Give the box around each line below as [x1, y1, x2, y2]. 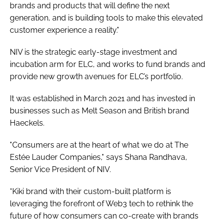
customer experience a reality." [10, 25, 119, 35]
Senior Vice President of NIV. [10, 164, 111, 174]
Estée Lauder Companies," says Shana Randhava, [10, 152, 187, 162]
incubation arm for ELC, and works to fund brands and [10, 59, 205, 69]
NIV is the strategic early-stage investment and [10, 47, 177, 57]
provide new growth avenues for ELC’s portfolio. [10, 71, 183, 81]
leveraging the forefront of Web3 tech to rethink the [10, 198, 193, 208]
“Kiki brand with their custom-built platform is [10, 186, 171, 196]
